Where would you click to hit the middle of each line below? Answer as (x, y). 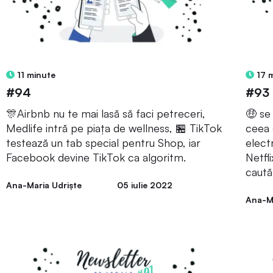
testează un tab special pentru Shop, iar (103, 142)
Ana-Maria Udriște (44, 185)
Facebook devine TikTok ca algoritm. (96, 157)
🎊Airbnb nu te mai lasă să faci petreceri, (106, 113)
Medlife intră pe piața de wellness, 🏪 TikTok (114, 128)
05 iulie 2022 (144, 185)
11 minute (35, 74)
